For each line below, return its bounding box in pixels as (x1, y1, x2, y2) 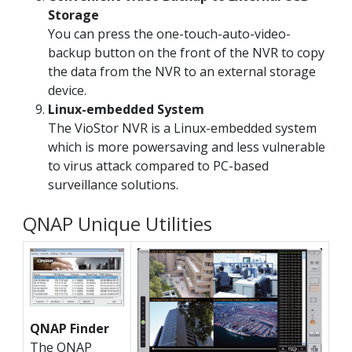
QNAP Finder (30, 319, 109, 337)
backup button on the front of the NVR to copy (48, 44, 324, 62)
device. (48, 82, 86, 100)
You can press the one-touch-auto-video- (48, 25, 291, 43)
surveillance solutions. (48, 176, 178, 194)
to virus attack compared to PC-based (48, 157, 269, 175)
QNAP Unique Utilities (23, 211, 212, 237)
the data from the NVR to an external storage (48, 63, 316, 81)
